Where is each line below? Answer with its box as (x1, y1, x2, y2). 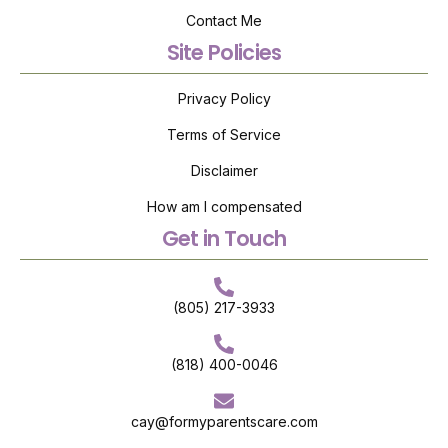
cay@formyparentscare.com (130, 412, 318, 430)
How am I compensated (146, 197, 302, 215)
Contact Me (186, 11, 262, 29)
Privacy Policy (177, 89, 271, 107)
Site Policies (166, 37, 282, 67)
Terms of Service (167, 125, 281, 143)
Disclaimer (190, 161, 258, 179)
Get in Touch (161, 223, 287, 253)
